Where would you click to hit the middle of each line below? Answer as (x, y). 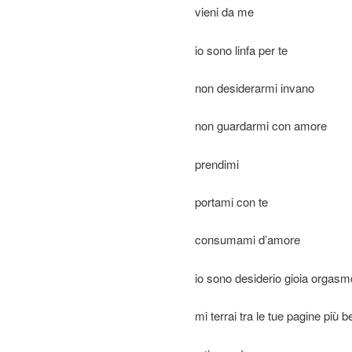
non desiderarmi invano (255, 87)
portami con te (231, 202)
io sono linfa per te (241, 49)
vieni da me (224, 12)
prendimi (217, 163)
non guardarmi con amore (261, 126)
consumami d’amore (247, 240)
